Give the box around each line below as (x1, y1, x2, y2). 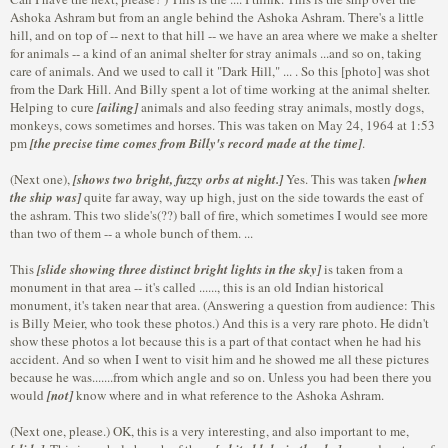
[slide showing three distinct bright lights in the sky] (37, 260, 321, 278)
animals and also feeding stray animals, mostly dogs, (138, 98, 424, 116)
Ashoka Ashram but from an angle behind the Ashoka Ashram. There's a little (10, 8, 424, 26)
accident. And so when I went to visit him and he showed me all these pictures (10, 350, 429, 368)
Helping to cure (10, 98, 97, 116)
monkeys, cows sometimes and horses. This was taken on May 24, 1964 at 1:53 (10, 116, 435, 134)
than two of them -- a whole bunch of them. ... (10, 224, 253, 242)
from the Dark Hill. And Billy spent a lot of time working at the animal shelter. (10, 80, 430, 98)
